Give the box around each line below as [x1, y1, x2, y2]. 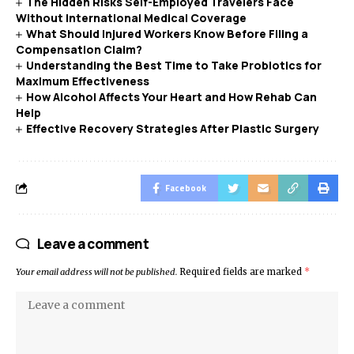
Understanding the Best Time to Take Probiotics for [26, 58, 322, 73]
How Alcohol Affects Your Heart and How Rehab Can [26, 89, 318, 104]
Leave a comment [36, 235, 149, 253]
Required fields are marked [179, 266, 304, 277]
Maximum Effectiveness [16, 73, 149, 88]
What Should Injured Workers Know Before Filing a [26, 26, 309, 41]
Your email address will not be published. [16, 266, 177, 277]
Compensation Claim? [16, 42, 142, 57]
